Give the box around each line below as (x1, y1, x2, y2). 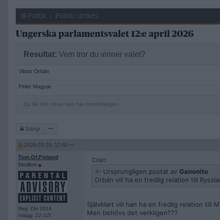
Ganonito (179, 167, 208, 175)
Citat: (92, 157, 107, 164)
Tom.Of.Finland (18, 154, 58, 160)
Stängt (24, 126, 40, 132)
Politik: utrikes (55, 11, 98, 20)
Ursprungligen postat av (101, 167, 179, 175)
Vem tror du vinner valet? (57, 50, 145, 58)
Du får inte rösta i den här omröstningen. (24, 101, 119, 107)
